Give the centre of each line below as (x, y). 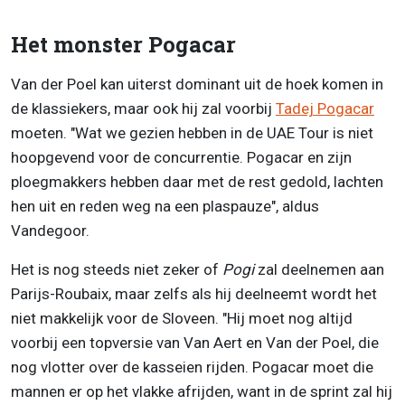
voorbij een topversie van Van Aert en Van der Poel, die (195, 343)
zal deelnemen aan (321, 270)
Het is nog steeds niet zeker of (117, 270)
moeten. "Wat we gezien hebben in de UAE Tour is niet (192, 133)
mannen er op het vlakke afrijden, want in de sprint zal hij (202, 392)
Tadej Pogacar (325, 109)
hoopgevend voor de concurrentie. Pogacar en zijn (181, 158)
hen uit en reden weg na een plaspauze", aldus (165, 207)
